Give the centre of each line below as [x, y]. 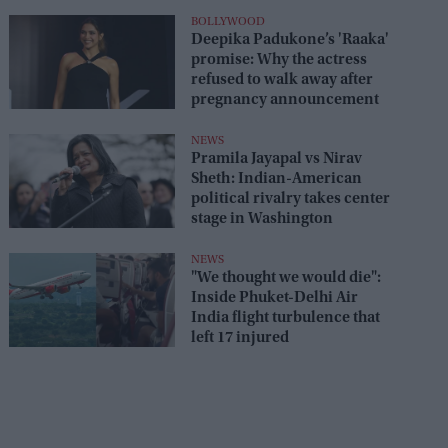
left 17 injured [239, 338]
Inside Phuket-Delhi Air [274, 298]
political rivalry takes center [290, 199]
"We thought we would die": [285, 278]
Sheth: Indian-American [276, 179]
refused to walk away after [281, 80]
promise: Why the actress [278, 60]
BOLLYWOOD [227, 22]
